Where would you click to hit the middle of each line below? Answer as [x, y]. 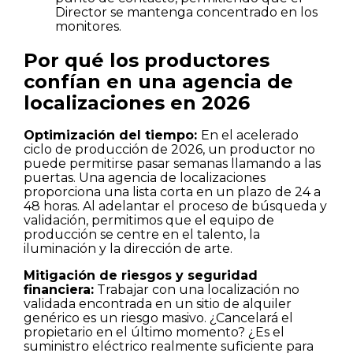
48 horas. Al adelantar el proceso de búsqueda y [175, 206]
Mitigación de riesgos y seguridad [141, 276]
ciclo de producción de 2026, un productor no [169, 150]
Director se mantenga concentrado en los [186, 12]
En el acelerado [250, 136]
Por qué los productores [147, 60]
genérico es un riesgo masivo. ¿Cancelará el [158, 318]
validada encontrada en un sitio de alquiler [158, 304]
